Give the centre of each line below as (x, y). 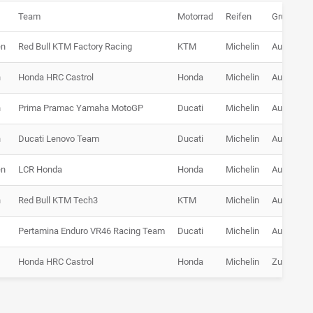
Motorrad (195, 17)
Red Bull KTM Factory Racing (75, 47)
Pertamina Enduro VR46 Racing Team (92, 231)
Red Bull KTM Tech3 (58, 201)
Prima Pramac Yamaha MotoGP (81, 108)
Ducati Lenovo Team (59, 139)
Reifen (239, 17)
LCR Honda (40, 170)
